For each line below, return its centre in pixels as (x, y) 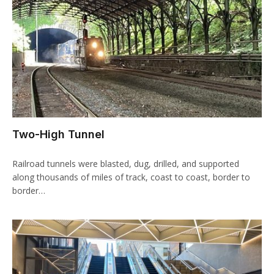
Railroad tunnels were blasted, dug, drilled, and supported (126, 163)
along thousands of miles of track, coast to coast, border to (131, 177)
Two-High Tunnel (58, 134)
